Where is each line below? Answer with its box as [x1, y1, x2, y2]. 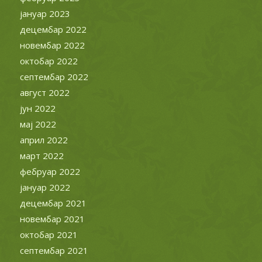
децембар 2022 [19, 23, 87, 35]
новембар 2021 [19, 212, 85, 225]
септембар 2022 [19, 70, 88, 82]
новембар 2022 [19, 39, 85, 51]
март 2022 [19, 149, 64, 161]
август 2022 [19, 86, 70, 98]
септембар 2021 [19, 244, 88, 256]
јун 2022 [19, 102, 56, 114]
